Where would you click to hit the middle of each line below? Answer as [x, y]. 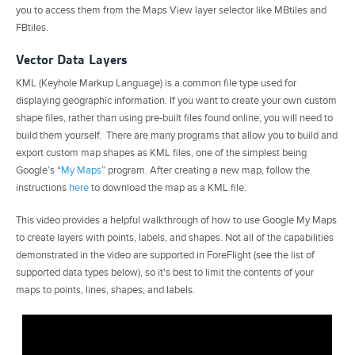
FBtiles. [32, 27]
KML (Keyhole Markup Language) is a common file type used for [156, 83]
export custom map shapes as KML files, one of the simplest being [161, 153]
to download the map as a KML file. [168, 187]
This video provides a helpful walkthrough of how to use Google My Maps [176, 221]
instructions [42, 187]
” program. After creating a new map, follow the [206, 170]
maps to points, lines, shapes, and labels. [105, 290]
